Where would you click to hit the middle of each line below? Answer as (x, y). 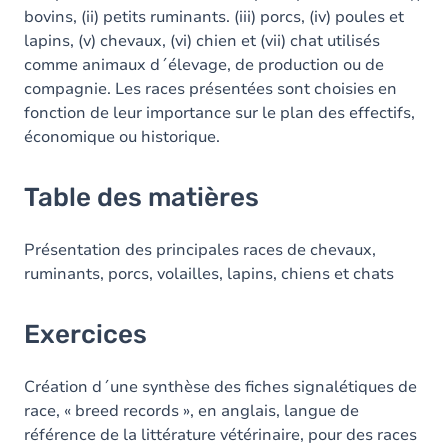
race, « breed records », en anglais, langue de (191, 411)
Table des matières (141, 197)
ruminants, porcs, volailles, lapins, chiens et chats (209, 274)
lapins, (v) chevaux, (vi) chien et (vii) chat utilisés (202, 41)
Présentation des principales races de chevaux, (200, 250)
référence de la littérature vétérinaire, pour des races (220, 435)
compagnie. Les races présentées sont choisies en (210, 89)
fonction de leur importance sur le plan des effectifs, (219, 113)
